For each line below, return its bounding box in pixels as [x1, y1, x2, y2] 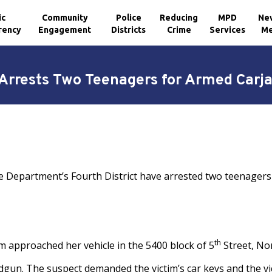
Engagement [38, 24, 92, 35]
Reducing [160, 12, 199, 22]
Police [115, 12, 141, 22]
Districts [111, 24, 146, 35]
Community [41, 12, 88, 22]
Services [209, 24, 246, 35]
